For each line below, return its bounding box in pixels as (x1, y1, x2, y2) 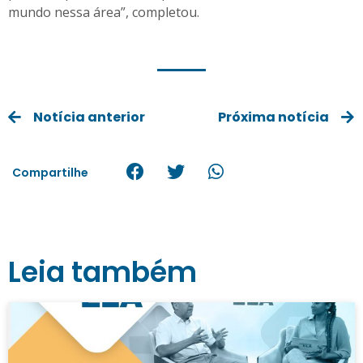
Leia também (8, 251, 197, 292)
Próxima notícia (218, 108, 329, 127)
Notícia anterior (33, 108, 145, 127)
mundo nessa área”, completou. (8, 2, 199, 21)
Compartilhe (12, 164, 88, 181)
